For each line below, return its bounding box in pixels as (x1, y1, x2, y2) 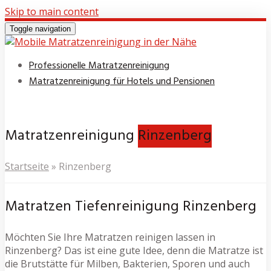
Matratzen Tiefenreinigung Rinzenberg (5, 195, 256, 218)
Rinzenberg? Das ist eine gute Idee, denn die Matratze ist (5, 243, 263, 257)
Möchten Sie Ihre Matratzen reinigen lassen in (5, 230, 215, 244)
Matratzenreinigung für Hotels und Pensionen (29, 74, 215, 90)
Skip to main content (5, 5, 99, 18)
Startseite (5, 159, 49, 173)
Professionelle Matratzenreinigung (29, 58, 169, 74)
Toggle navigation (10, 24, 71, 33)
